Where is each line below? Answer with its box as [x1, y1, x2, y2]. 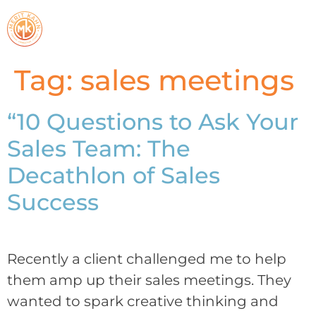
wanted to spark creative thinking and [7, 293, 279, 310]
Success [7, 188, 99, 216]
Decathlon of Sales [7, 162, 220, 189]
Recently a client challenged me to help [7, 250, 286, 267]
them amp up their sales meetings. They [7, 272, 291, 288]
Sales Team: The [7, 135, 190, 162]
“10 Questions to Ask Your [7, 108, 298, 135]
